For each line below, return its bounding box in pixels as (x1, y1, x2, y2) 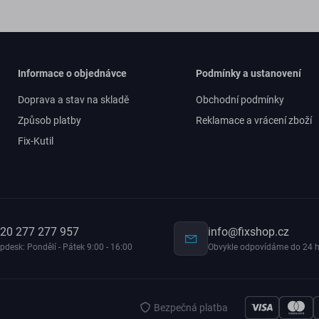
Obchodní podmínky (195, 94, 284, 105)
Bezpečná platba (154, 301, 228, 313)
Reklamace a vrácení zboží (195, 115, 312, 126)
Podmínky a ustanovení (195, 68, 301, 79)
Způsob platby (18, 115, 82, 126)
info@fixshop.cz (208, 225, 289, 239)
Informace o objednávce (18, 68, 127, 79)
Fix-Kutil (18, 135, 54, 147)
